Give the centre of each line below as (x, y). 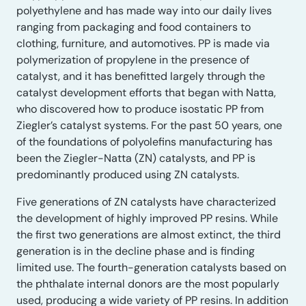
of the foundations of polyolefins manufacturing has (144, 142)
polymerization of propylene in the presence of (133, 60)
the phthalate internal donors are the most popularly (148, 284)
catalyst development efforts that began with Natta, (146, 93)
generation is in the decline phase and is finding (136, 251)
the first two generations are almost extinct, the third (149, 235)
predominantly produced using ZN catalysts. (128, 175)
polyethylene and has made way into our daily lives (144, 11)
